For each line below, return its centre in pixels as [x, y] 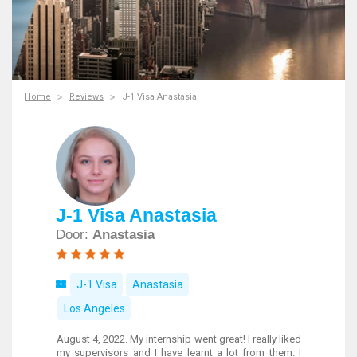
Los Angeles [94, 308]
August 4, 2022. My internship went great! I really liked [179, 339]
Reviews [86, 97]
